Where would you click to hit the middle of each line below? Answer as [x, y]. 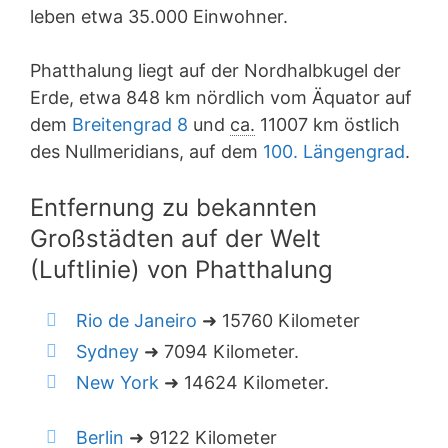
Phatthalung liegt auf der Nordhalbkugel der [215, 70]
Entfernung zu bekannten [173, 207]
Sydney [107, 351]
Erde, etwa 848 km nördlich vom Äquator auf [221, 97]
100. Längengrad [334, 151]
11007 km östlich [327, 124]
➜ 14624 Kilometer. [244, 382]
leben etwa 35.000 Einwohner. [159, 16]
